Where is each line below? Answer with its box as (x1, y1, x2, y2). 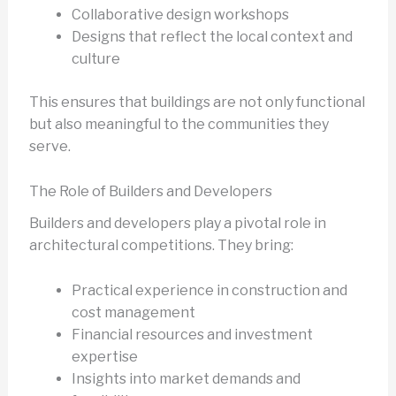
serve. (28, 138, 71, 156)
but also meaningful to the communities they (28, 116, 329, 133)
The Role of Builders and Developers (28, 183, 272, 201)
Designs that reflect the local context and (71, 28, 353, 46)
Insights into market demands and (71, 369, 301, 387)
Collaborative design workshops (71, 6, 289, 24)
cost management (71, 303, 195, 321)
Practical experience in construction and (71, 281, 347, 299)
